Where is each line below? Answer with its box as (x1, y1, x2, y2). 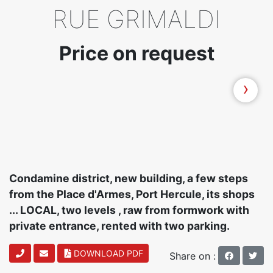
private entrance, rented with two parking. (9, 219, 230, 233)
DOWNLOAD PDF (73, 248, 143, 259)
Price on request (58, 41, 214, 66)
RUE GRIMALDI (52, 4, 221, 35)
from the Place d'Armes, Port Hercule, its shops (9, 188, 255, 201)
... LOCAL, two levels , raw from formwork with (9, 204, 249, 217)
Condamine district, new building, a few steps (9, 172, 248, 185)
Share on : (169, 249, 216, 262)
